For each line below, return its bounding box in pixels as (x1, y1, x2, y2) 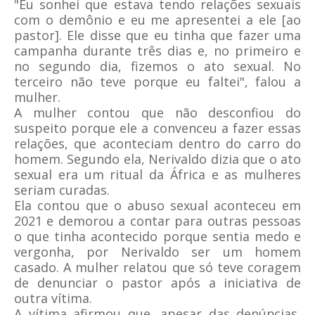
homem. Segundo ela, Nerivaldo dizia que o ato (14, 150, 301, 167)
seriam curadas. (14, 181, 110, 198)
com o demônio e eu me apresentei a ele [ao (14, 11, 301, 28)
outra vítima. (14, 290, 92, 307)
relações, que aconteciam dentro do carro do (14, 135, 301, 152)
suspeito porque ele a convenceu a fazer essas (14, 120, 301, 136)
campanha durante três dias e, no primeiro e (14, 42, 301, 59)
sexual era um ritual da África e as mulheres (14, 166, 301, 183)
